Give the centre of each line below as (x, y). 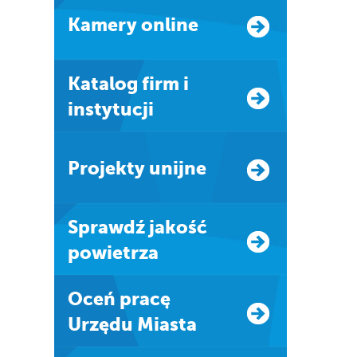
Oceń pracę (75, 299)
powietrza (113, 253)
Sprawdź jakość (73, 227)
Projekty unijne (143, 168)
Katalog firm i (74, 84)
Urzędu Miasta (132, 324)
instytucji (110, 109)
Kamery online (139, 25)
